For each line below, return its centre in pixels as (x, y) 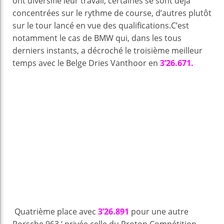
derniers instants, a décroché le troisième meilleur (107, 51)
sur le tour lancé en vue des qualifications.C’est (101, 26)
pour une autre (159, 212)
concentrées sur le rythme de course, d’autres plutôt (112, 13)
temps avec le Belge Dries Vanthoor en (86, 63)
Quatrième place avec (54, 212)
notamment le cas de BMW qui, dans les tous (97, 38)
